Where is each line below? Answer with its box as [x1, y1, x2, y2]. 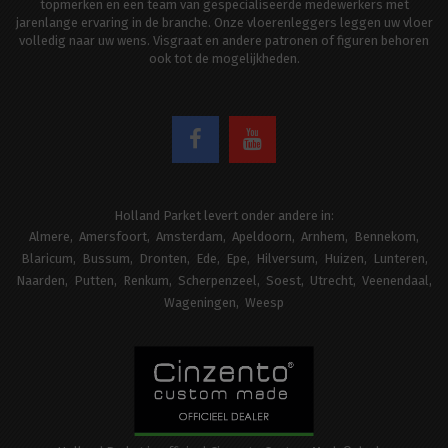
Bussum [81, 251, 130, 267]
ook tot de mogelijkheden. [148, 51, 300, 67]
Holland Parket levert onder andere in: [114, 208, 334, 224]
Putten [74, 273, 114, 289]
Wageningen [164, 295, 236, 311]
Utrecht [310, 273, 353, 289]
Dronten [138, 251, 187, 267]
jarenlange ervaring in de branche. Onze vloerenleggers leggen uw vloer [15, 15, 433, 31]
